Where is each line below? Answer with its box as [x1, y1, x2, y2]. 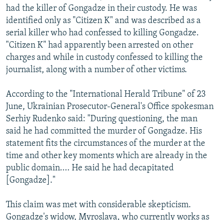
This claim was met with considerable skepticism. [6, 200, 191, 210]
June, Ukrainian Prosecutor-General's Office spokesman [6, 102, 214, 111]
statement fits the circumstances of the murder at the [6, 138, 205, 148]
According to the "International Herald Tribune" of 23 [6, 89, 206, 99]
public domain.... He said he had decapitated [6, 163, 174, 173]
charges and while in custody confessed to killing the [6, 53, 203, 62]
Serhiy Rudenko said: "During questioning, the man [6, 114, 197, 124]
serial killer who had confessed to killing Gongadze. [6, 28, 199, 38]
